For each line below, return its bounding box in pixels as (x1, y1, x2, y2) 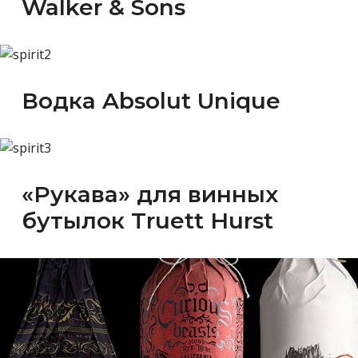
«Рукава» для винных (22, 180, 278, 208)
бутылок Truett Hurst (22, 206, 273, 234)
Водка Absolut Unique (22, 86, 280, 114)
